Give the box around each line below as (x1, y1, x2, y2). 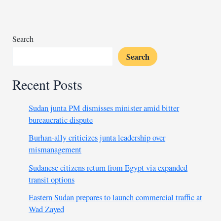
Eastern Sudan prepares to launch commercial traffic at (29, 192, 203, 203)
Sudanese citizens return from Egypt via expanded (29, 162, 188, 173)
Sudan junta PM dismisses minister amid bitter (29, 103, 180, 114)
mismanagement (29, 144, 82, 155)
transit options (29, 174, 75, 185)
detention (12, 7, 42, 18)
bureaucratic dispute (29, 114, 93, 126)
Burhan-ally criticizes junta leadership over (29, 132, 166, 144)
